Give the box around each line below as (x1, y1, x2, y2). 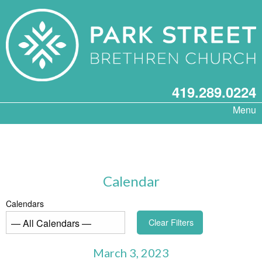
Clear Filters (149, 216, 194, 229)
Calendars (6, 198, 44, 210)
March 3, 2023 (93, 245, 169, 260)
